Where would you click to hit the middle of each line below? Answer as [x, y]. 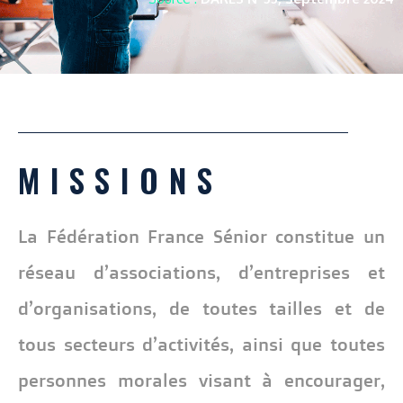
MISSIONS [121, 179]
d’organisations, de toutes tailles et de [201, 308]
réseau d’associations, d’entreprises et [201, 272]
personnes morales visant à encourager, [201, 380]
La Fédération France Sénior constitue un [201, 236]
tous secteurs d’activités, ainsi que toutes [201, 344]
